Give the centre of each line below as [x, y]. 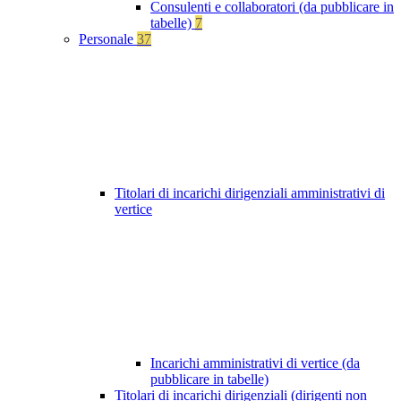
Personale [108, 39]
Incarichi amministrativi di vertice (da [255, 363]
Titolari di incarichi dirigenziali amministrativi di [250, 193]
